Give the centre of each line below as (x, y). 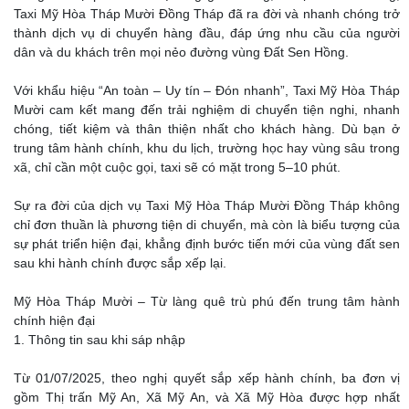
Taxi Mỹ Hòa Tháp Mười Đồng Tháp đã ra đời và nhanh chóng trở (207, 14)
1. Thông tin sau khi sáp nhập (100, 340)
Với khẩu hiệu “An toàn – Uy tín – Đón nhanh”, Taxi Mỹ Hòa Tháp (207, 90)
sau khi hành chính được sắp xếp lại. (120, 263)
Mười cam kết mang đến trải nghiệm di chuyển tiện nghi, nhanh (207, 110)
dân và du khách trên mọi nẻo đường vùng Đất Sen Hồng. (181, 52)
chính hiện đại (54, 320)
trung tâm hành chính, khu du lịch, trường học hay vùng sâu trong (207, 148)
